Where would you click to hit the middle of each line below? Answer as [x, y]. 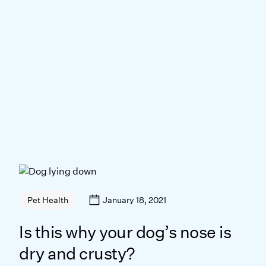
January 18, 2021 [134, 200]
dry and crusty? [77, 254]
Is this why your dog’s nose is [125, 232]
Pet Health [48, 200]
